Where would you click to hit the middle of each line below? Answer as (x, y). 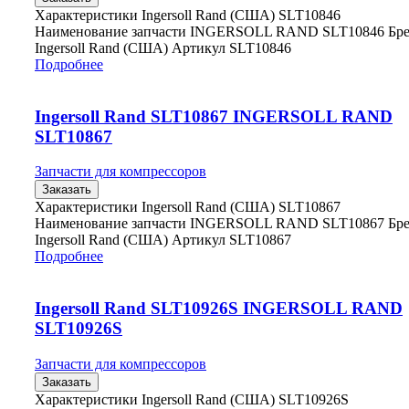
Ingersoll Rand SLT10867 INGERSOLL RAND (214, 116)
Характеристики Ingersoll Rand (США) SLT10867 (188, 207)
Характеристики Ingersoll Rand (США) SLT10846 (188, 15)
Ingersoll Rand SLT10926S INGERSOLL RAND (219, 308)
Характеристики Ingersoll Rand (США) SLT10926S (192, 399)
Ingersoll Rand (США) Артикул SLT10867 (163, 240)
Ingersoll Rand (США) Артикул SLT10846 (163, 47)
